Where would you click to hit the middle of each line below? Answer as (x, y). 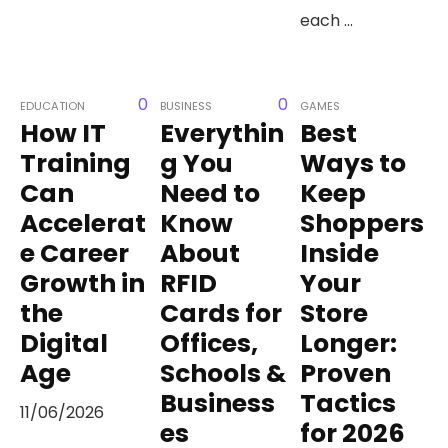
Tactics (348, 403)
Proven (346, 373)
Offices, (209, 343)
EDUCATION (53, 105)
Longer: (349, 343)
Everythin (222, 133)
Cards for (221, 313)
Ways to (353, 163)
